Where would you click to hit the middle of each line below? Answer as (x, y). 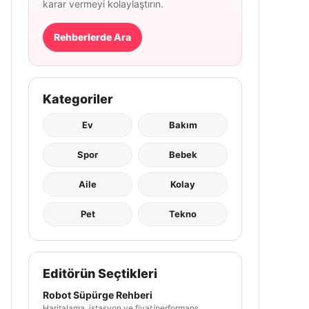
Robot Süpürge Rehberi (98, 295)
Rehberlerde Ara (92, 37)
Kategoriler (78, 99)
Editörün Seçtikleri (100, 273)
